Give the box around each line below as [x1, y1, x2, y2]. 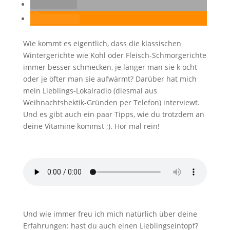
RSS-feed [46, 14, 78, 24]
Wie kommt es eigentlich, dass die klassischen [23, 39, 181, 48]
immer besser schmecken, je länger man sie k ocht [23, 62, 197, 72]
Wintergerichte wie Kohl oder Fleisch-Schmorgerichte [23, 50, 206, 60]
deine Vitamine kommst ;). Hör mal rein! [23, 121, 160, 131]
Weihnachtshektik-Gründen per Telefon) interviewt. [23, 98, 200, 107]
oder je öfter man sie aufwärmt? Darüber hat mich [23, 74, 197, 84]
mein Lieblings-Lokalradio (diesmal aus [23, 86, 157, 95]
